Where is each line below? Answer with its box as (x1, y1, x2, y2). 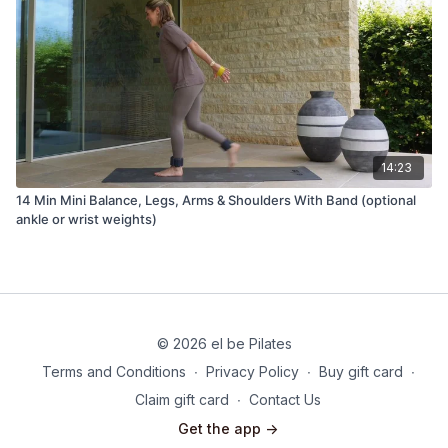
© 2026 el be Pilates (156, 335, 292, 352)
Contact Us (249, 391, 321, 408)
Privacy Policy (205, 363, 299, 380)
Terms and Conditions (41, 363, 186, 380)
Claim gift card (135, 391, 229, 408)
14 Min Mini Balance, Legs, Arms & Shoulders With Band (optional (16, 191, 416, 208)
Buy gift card (318, 363, 403, 380)
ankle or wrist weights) (16, 210, 157, 227)
